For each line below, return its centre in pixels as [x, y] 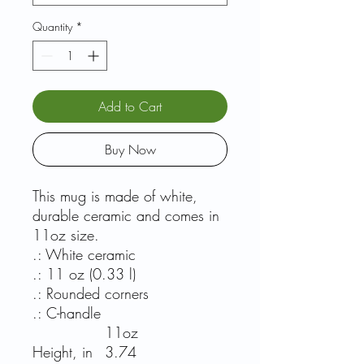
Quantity [52, 26]
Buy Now [130, 149]
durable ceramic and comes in [126, 215]
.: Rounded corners [91, 293]
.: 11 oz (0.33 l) [84, 274]
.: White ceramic [84, 254]
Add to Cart [130, 106]
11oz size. [66, 235]
